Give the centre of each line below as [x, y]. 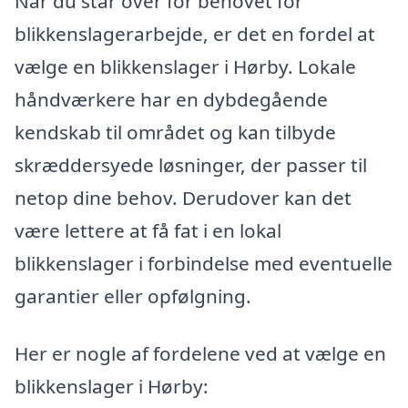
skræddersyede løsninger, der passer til [191, 164]
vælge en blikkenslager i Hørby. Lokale [185, 66]
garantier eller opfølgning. [133, 296]
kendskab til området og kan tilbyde [175, 132]
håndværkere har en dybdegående [171, 99]
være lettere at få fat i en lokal [148, 230]
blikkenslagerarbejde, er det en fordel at [195, 33]
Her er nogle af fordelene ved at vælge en [200, 354]
